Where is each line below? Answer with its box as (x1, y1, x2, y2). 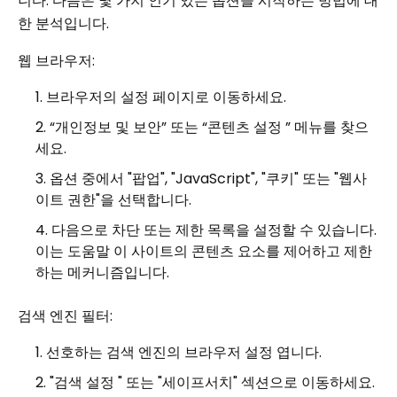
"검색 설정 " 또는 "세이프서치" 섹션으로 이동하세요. (50, 372, 375, 393)
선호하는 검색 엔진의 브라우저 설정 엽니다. (46, 342, 322, 362)
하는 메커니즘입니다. (35, 262, 169, 283)
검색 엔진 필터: (18, 306, 113, 326)
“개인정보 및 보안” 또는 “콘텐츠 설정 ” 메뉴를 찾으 (50, 117, 369, 137)
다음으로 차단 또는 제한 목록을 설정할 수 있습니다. (51, 220, 377, 240)
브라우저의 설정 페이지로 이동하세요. (46, 87, 286, 107)
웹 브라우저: (18, 51, 95, 71)
